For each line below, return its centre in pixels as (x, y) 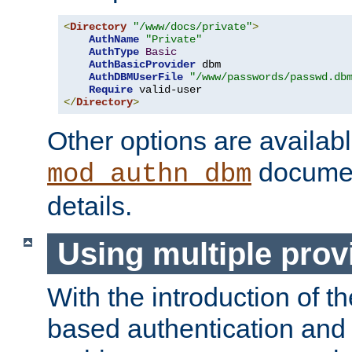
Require (111, 90)
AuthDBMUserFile (136, 77)
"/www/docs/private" (192, 27)
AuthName (114, 39)
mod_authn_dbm (149, 174)
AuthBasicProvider (142, 64)
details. (90, 206)
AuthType (114, 52)
